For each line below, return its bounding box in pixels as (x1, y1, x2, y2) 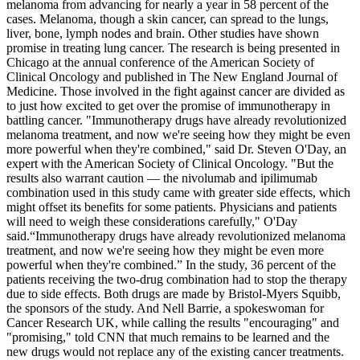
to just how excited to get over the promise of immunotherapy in (6, 99, 330, 113)
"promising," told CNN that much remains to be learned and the (6, 330, 329, 345)
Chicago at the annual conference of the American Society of (6, 55, 314, 70)
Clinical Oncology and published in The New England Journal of (6, 70, 337, 84)
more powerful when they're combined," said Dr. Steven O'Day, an (6, 142, 346, 157)
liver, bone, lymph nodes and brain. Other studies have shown (6, 27, 319, 41)
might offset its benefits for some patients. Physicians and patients (6, 200, 337, 215)
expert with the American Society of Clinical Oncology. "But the (6, 157, 333, 171)
